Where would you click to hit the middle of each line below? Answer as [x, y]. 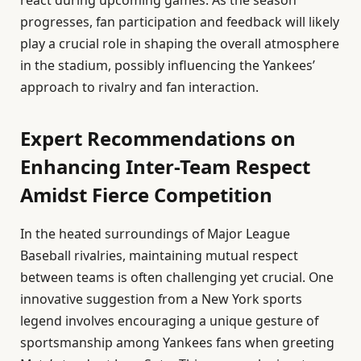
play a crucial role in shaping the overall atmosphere [180, 43]
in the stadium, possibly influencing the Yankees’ [168, 65]
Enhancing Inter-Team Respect [165, 167]
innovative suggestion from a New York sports [161, 299]
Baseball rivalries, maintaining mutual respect [159, 256]
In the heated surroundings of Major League [155, 234]
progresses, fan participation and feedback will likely [180, 21]
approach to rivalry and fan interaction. [139, 87]
